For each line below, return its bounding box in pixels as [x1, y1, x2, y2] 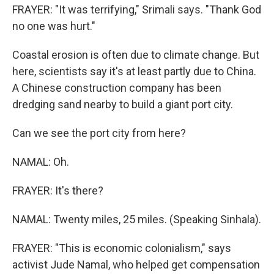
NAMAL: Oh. [12, 155, 69, 168]
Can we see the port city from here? [12, 127, 186, 139]
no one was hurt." [12, 20, 95, 32]
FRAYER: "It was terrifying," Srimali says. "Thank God [12, 3, 261, 16]
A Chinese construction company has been [12, 81, 221, 94]
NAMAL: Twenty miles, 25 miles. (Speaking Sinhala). [12, 213, 261, 226]
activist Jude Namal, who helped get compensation [12, 258, 260, 271]
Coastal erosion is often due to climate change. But [12, 48, 259, 61]
